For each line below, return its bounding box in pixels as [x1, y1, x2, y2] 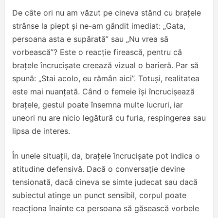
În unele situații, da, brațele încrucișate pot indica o [12, 151, 200, 161]
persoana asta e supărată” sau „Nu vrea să [12, 34, 168, 44]
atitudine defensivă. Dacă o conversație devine [12, 164, 185, 174]
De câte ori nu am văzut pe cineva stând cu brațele [12, 8, 201, 18]
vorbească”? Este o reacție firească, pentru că [12, 47, 182, 57]
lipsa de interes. [12, 126, 70, 136]
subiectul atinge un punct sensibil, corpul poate [12, 190, 186, 200]
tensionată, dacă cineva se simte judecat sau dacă [12, 177, 198, 187]
